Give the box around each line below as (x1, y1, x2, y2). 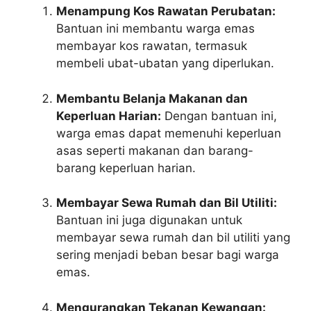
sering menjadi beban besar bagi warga (56, 248, 279, 262)
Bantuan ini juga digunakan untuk (56, 213, 242, 228)
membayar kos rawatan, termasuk (56, 39, 247, 53)
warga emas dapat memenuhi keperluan (56, 126, 281, 140)
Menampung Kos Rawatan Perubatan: (56, 4, 276, 19)
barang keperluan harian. (56, 160, 196, 175)
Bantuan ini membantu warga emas (56, 22, 255, 36)
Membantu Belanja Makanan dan (56, 91, 248, 106)
